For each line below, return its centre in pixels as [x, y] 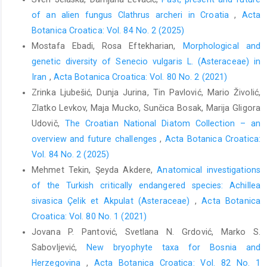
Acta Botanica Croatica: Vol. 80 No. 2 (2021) [140, 77]
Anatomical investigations [209, 170]
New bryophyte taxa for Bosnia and [173, 248]
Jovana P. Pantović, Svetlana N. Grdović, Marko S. [146, 232]
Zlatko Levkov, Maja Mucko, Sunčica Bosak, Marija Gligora [146, 108]
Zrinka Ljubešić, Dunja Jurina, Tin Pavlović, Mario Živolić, [146, 93]
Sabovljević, [59, 248]
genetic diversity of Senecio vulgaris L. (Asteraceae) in [146, 62]
